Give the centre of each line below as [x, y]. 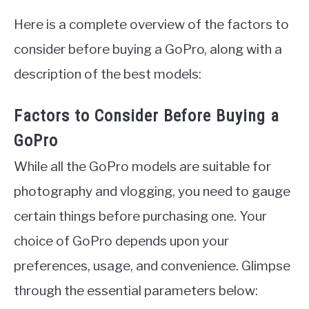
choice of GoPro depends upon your [121, 241]
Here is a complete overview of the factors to [151, 25]
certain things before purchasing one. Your [140, 217]
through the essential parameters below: [136, 291]
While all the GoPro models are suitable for [142, 167]
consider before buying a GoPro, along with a [148, 50]
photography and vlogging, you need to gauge [152, 192]
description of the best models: [108, 74]
